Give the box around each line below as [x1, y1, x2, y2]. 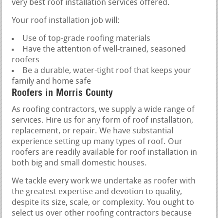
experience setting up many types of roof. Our [12, 137, 183, 146]
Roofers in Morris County [12, 86, 113, 98]
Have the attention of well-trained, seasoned [22, 45, 186, 54]
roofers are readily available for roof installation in [12, 148, 198, 157]
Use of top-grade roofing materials [22, 34, 151, 43]
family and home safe [12, 77, 91, 86]
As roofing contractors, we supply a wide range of [12, 105, 195, 114]
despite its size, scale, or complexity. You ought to [12, 198, 195, 207]
